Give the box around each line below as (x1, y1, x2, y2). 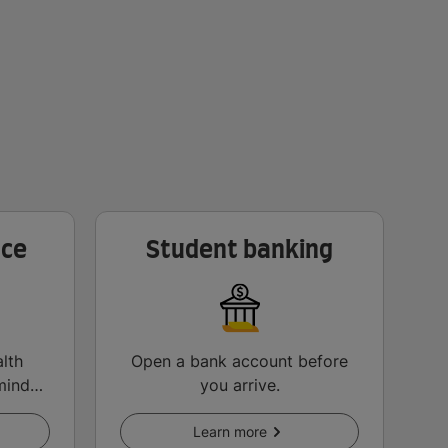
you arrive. (199, 375, 280, 396)
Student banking (146, 239, 333, 264)
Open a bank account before (131, 351, 348, 372)
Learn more (192, 423, 267, 441)
